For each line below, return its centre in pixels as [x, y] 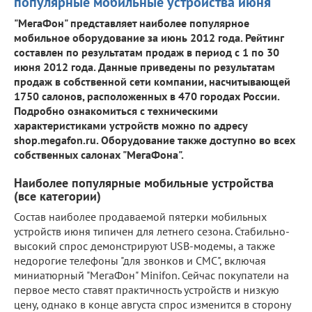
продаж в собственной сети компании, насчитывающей [152, 81]
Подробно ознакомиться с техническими [116, 110]
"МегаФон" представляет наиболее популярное [132, 23]
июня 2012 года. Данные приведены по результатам [145, 67]
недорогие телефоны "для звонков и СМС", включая [140, 260]
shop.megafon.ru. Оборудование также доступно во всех [155, 140]
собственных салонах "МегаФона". [99, 154]
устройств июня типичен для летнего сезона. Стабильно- [152, 231]
